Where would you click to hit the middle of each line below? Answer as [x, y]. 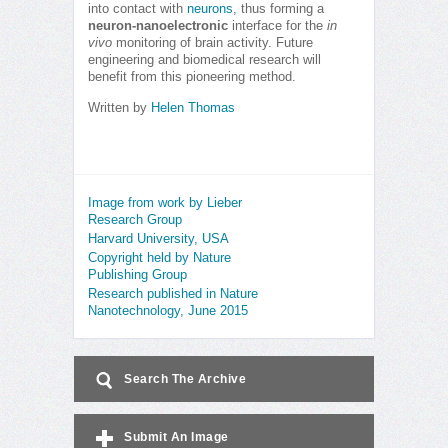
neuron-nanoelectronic [158, 26]
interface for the [277, 26]
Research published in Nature [173, 294]
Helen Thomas [193, 108]
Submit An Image [176, 437]
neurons [210, 9]
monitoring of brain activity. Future [212, 43]
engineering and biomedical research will [204, 60]
